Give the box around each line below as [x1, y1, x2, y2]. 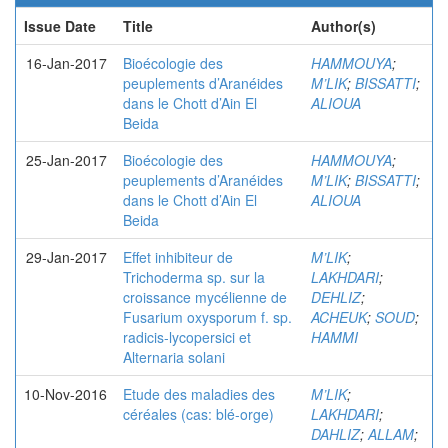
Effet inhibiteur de [123, 247, 233, 267]
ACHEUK [311, 307, 367, 327]
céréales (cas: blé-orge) [123, 404, 274, 424]
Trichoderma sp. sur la [123, 267, 265, 287]
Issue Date [24, 16, 96, 36]
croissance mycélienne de [123, 287, 287, 307]
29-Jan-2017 [26, 247, 107, 267]
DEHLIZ [311, 287, 361, 307]
